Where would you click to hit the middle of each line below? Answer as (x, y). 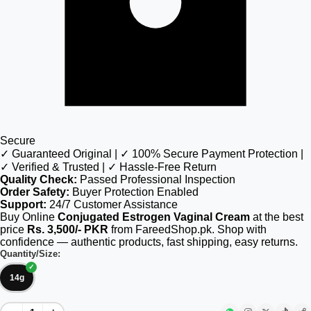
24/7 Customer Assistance (112, 204)
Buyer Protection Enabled (134, 192)
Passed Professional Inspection (156, 179)
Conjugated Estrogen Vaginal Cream (154, 217)
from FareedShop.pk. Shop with (187, 229)
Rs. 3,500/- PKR (68, 229)
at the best (277, 217)
